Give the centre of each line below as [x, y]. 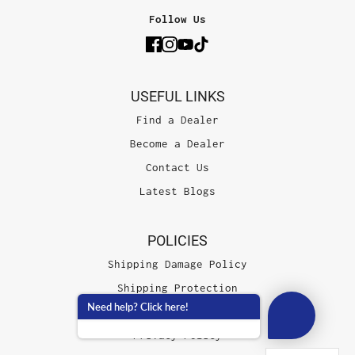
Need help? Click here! [138, 307]
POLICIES [177, 240]
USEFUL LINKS [177, 96]
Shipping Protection [177, 288]
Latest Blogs [177, 191]
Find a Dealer [177, 119]
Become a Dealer [177, 143]
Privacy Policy [177, 336]
